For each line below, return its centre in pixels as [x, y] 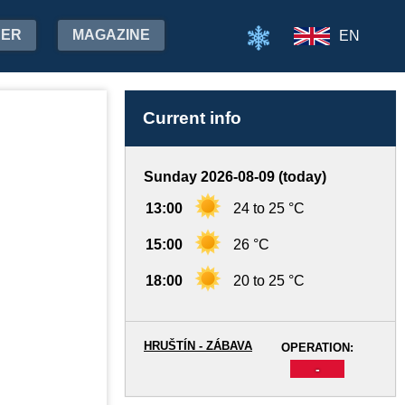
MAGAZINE [111, 35]
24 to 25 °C [269, 208]
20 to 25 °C [269, 281]
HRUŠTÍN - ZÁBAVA [198, 346]
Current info [192, 118]
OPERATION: [317, 348]
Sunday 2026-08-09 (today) [235, 177]
